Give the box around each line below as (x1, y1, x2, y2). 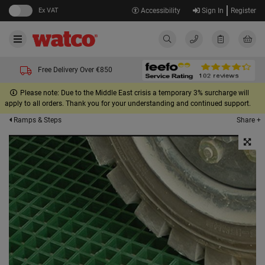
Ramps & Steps (12, 116, 62, 124)
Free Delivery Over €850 (38, 66, 112, 74)
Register (231, 7, 256, 15)
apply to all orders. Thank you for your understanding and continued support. (5, 99, 251, 108)
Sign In (199, 7, 224, 15)
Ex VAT (38, 7, 59, 14)
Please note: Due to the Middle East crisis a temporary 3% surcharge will (20, 89, 249, 97)
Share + (237, 115, 261, 124)
